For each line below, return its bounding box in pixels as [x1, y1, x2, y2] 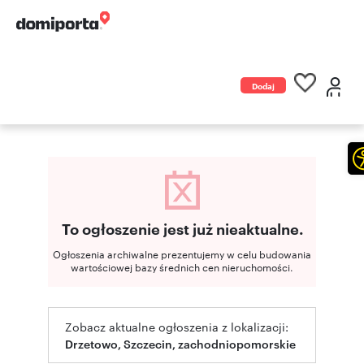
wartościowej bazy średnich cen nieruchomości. [71, 259, 293, 274]
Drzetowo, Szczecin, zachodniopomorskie [65, 336, 296, 351]
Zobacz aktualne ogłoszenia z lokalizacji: [65, 318, 288, 335]
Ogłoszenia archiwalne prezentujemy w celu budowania [53, 246, 311, 261]
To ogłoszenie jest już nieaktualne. [61, 218, 303, 239]
